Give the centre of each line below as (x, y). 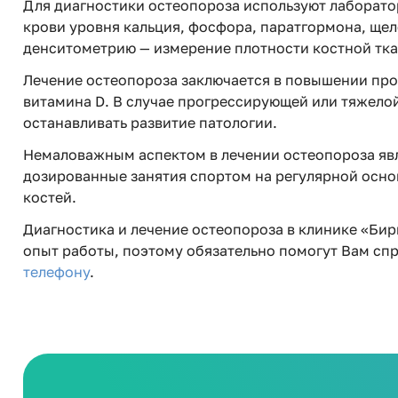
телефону (56, 272)
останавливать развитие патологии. (150, 123)
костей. (50, 197)
